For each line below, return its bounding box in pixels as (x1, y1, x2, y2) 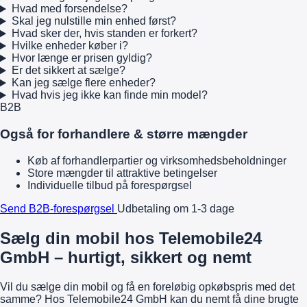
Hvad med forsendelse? (11, 3, 127, 15)
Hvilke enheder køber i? (11, 40, 128, 52)
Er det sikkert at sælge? (11, 64, 125, 77)
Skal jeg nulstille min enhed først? (11, 15, 176, 27)
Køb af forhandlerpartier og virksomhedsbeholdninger (27, 154, 286, 167)
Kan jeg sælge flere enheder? (11, 77, 156, 89)
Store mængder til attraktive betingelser (27, 167, 217, 179)
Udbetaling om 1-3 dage (117, 202, 234, 214)
